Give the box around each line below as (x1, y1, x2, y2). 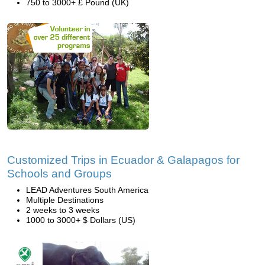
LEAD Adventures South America (26, 185, 148, 195)
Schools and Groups (7, 167, 112, 180)
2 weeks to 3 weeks (26, 205, 99, 215)
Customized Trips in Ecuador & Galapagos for (7, 154, 240, 166)
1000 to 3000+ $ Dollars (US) (26, 215, 135, 225)
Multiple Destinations (26, 195, 104, 205)
